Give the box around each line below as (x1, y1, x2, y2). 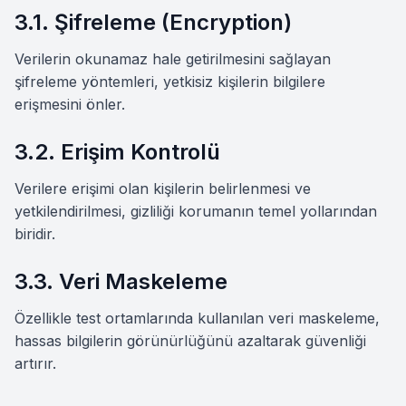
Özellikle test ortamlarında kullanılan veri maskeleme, (14, 309, 380, 327)
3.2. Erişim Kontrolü (14, 139, 220, 165)
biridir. (14, 225, 55, 243)
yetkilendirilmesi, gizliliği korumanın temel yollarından (14, 202, 377, 220)
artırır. (14, 354, 56, 372)
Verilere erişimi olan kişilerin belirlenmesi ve (14, 179, 311, 198)
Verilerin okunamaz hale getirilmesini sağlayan (14, 50, 331, 68)
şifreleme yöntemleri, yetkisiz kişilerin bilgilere (14, 72, 325, 91)
